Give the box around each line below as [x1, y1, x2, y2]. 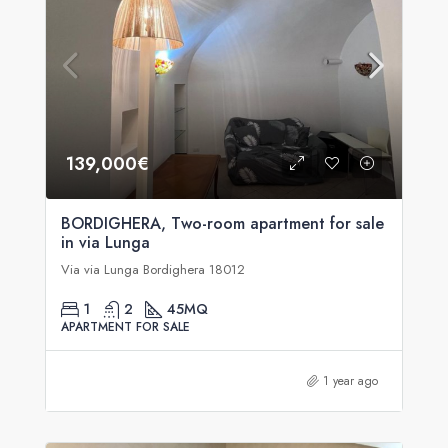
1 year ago [323, 372, 378, 390]
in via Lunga [61, 231, 150, 254]
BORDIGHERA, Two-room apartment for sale [61, 212, 384, 235]
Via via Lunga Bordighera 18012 [61, 260, 245, 279]
